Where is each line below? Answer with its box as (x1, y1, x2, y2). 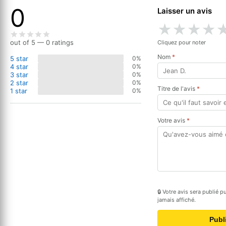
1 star (10, 86, 27, 95)
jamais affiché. (157, 196, 196, 203)
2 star (10, 78, 28, 87)
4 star (10, 62, 28, 71)
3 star (10, 70, 28, 79)
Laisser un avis (157, 6, 212, 16)
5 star (10, 54, 28, 63)
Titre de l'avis (157, 84, 197, 92)
